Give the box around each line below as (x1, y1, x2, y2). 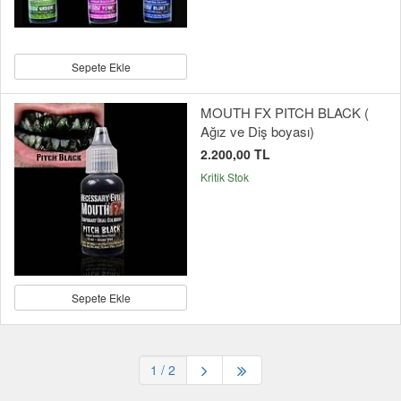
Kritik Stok (200, 168, 249, 184)
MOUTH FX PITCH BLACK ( (200, 102, 369, 122)
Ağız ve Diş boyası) (200, 121, 314, 141)
